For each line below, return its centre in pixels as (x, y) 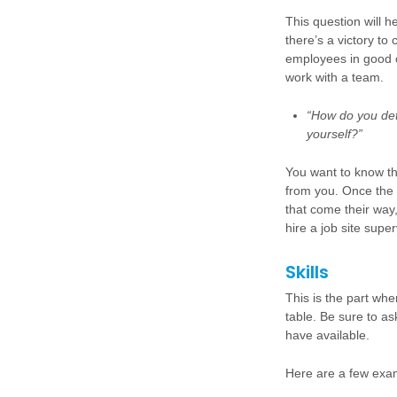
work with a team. (335, 77)
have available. (327, 335)
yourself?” (335, 134)
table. (303, 316)
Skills (307, 272)
